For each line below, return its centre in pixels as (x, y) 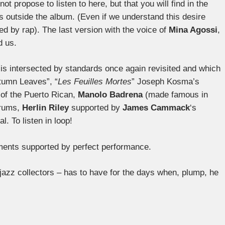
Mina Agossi (193, 30)
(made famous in (175, 95)
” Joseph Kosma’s (165, 82)
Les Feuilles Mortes (95, 82)
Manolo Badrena (110, 95)
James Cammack (156, 108)
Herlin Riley (45, 108)
